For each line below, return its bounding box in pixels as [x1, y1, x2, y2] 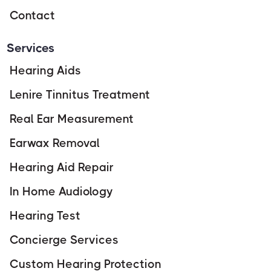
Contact [9, 8, 55, 22]
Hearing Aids [9, 64, 81, 78]
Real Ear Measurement [9, 112, 134, 126]
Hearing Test [9, 209, 80, 223]
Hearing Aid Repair [9, 160, 114, 175]
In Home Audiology [9, 184, 113, 199]
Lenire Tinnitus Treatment [9, 88, 150, 102]
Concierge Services [9, 233, 119, 247]
